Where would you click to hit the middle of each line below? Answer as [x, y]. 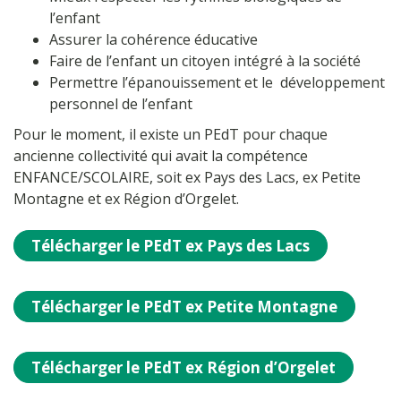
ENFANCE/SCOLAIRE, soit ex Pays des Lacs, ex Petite [187, 178]
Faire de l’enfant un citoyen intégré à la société [205, 61]
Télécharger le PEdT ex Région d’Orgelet [183, 368]
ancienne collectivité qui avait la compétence [161, 156]
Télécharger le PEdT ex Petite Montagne [184, 307]
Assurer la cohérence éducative [154, 40]
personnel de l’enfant [121, 104]
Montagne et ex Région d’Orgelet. [126, 199]
